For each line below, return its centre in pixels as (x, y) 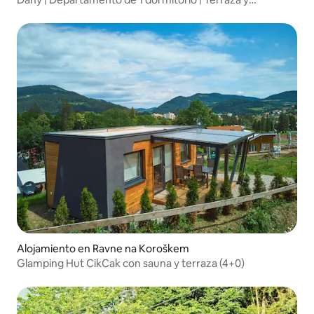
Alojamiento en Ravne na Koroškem (103, 248)
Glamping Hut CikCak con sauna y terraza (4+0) (131, 263)
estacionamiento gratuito (78, 13)
